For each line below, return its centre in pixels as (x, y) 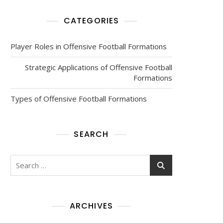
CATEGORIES (91, 21)
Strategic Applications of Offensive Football (99, 67)
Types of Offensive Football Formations (79, 99)
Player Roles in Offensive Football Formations (89, 46)
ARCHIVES (91, 206)
